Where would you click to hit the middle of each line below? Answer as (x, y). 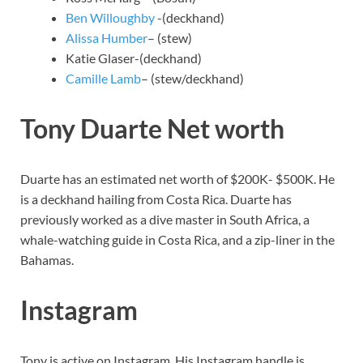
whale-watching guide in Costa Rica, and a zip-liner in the (177, 240)
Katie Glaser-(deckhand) (134, 58)
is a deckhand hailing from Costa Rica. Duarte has (156, 199)
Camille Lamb (103, 79)
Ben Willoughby (110, 18)
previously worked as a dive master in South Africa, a (165, 220)
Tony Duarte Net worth (152, 129)
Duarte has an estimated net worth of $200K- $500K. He (177, 179)
